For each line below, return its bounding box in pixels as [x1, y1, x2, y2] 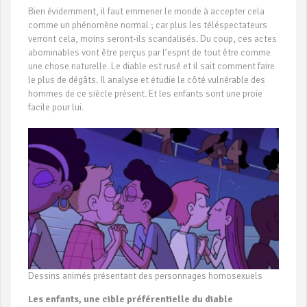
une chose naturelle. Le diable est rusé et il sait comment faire [28, 60, 275, 73]
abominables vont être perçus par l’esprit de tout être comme [28, 47, 271, 59]
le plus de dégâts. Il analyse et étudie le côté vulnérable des [28, 74, 265, 86]
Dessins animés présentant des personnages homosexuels [28, 270, 262, 282]
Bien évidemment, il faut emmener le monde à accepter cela [28, 5, 265, 18]
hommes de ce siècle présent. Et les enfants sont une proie [28, 88, 262, 100]
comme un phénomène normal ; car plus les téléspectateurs [28, 19, 267, 32]
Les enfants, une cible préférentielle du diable [28, 293, 233, 306]
